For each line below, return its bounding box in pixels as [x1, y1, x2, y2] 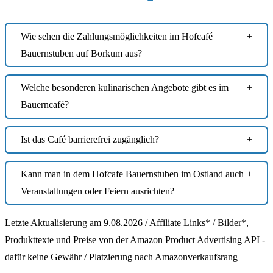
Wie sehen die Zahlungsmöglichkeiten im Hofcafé [21, 30, 213, 41]
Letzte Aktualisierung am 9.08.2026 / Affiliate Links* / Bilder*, [5, 218, 249, 229]
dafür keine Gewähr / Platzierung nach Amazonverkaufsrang [5, 252, 238, 263]
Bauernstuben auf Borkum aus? [21, 48, 142, 58]
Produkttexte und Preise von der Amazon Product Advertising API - [5, 235, 265, 246]
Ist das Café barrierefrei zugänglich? [21, 134, 159, 145]
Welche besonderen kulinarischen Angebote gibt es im [21, 82, 229, 93]
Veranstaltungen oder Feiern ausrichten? [21, 185, 174, 196]
